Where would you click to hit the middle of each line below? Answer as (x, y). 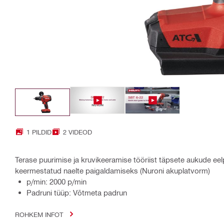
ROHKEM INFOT (39, 214)
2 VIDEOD (77, 131)
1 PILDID (39, 131)
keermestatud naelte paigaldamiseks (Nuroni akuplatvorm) (112, 170)
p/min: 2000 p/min (56, 181)
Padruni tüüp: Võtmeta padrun (77, 192)
